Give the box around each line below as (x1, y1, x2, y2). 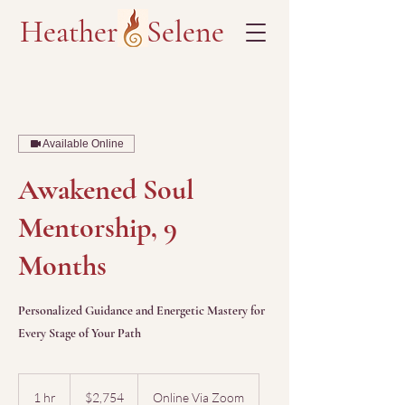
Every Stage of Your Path (18, 325, 141, 341)
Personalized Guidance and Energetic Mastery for (18, 303, 265, 318)
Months (18, 248, 107, 283)
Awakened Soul (18, 172, 194, 207)
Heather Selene (20, 14, 224, 51)
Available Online (42, 137, 124, 150)
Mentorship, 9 (18, 210, 177, 245)
